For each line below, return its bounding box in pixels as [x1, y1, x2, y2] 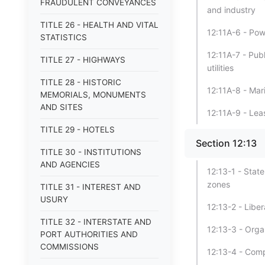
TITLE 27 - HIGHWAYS [40, 55, 125, 64]
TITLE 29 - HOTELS [40, 125, 115, 134]
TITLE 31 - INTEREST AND [40, 182, 141, 192]
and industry [207, 5, 256, 15]
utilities [207, 63, 234, 73]
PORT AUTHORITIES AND [40, 230, 138, 239]
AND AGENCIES [40, 160, 100, 169]
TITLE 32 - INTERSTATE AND [40, 217, 151, 227]
